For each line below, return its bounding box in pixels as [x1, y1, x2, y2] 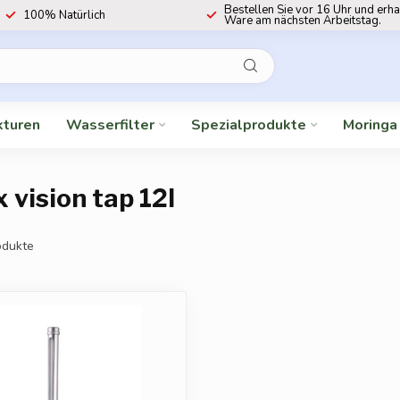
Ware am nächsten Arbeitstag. [224, 12, 381, 29]
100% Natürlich [23, 7, 105, 23]
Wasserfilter [66, 115, 154, 135]
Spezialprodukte [191, 115, 306, 135]
